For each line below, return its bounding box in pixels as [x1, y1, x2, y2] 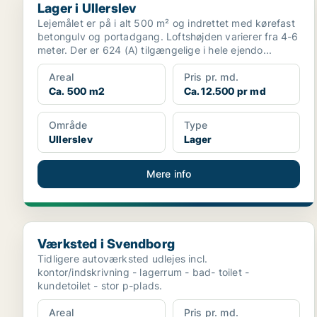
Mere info [146, 168, 192, 180]
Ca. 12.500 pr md [183, 85, 266, 97]
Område [49, 119, 88, 131]
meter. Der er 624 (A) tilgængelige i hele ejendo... [38, 44, 272, 56]
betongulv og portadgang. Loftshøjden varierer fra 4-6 [38, 30, 299, 42]
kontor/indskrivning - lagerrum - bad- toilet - [38, 266, 250, 278]
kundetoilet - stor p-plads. [38, 279, 163, 292]
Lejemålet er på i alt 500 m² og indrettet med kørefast [38, 17, 295, 29]
